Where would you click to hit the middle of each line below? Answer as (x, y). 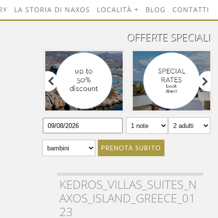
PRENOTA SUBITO (131, 148)
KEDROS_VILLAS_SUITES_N (128, 184)
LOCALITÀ (114, 9)
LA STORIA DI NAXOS (52, 9)
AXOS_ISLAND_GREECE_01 (127, 198)
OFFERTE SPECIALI (168, 37)
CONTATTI (191, 9)
